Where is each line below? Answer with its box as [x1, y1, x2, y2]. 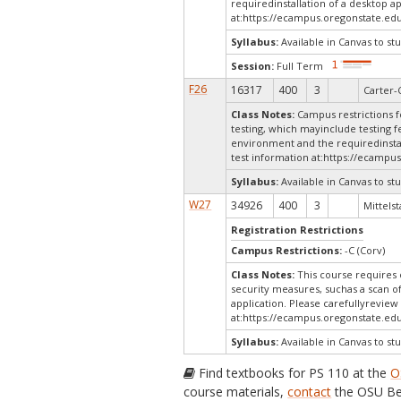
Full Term [274, 59, 324, 73]
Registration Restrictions [231, 223, 364, 236]
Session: [231, 59, 275, 73]
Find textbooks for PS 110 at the [195, 364, 391, 381]
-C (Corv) [345, 243, 386, 257]
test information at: [231, 150, 324, 164]
